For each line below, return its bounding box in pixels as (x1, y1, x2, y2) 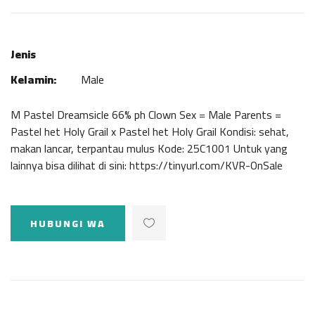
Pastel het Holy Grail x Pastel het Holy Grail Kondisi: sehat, (11, 121, 289, 142)
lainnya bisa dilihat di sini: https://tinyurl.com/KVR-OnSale (11, 155, 283, 176)
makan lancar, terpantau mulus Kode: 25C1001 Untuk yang (11, 138, 288, 159)
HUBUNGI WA (30, 214, 105, 233)
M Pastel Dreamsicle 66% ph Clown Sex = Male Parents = (11, 104, 281, 125)
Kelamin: (11, 69, 56, 90)
